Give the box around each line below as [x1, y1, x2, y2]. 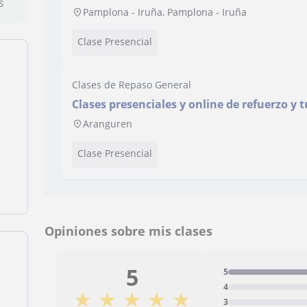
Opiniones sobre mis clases [45, 223, 213, 239]
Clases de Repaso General [72, 78, 192, 91]
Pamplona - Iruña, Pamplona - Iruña [83, 5, 247, 19]
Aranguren [83, 117, 133, 130]
